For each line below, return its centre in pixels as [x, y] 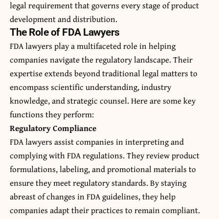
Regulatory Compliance [53, 128]
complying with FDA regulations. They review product [105, 155]
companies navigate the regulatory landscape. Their [101, 60]
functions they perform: [52, 114]
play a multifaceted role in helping [114, 46]
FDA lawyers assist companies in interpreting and [97, 142]
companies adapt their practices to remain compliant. [105, 210]
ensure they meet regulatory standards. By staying [98, 183]
